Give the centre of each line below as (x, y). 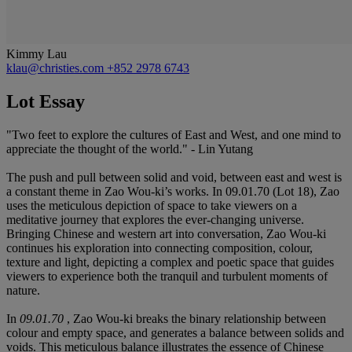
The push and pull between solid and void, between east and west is (174, 177)
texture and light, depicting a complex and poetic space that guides (170, 262)
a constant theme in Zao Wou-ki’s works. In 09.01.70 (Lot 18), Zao (173, 191)
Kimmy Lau (37, 53)
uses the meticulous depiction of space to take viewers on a (152, 205)
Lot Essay (46, 101)
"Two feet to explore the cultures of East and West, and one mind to (174, 134)
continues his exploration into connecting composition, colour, (159, 247)
